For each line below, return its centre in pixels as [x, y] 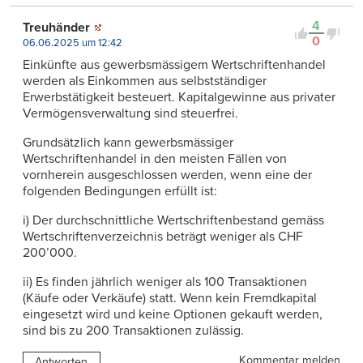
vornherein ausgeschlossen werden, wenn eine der [167, 175]
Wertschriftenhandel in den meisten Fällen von [155, 159]
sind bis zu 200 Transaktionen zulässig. [133, 331]
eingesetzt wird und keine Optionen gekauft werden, [173, 315]
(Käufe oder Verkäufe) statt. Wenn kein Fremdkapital [170, 299]
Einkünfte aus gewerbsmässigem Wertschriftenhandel [174, 65]
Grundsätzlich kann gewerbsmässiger [128, 143]
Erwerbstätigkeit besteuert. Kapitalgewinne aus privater [179, 98]
